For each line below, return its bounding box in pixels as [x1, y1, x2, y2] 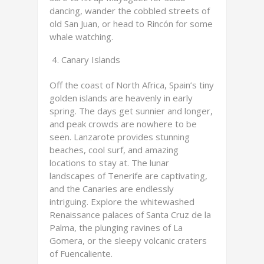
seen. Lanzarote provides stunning [49, 131, 190, 143]
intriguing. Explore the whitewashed [49, 196, 194, 207]
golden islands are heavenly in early [49, 92, 193, 104]
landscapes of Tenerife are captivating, [49, 170, 207, 181]
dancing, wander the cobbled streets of [49, 5, 210, 16]
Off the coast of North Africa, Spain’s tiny [49, 79, 214, 91]
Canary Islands [61, 54, 120, 65]
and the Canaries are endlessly [49, 183, 174, 194]
